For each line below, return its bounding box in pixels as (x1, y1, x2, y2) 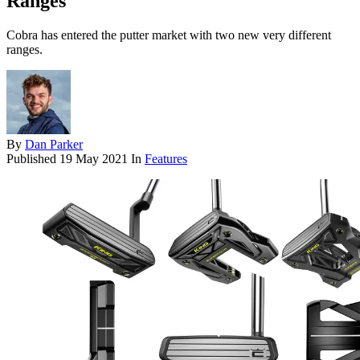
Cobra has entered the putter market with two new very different (6, 28, 331, 43)
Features (145, 152, 187, 166)
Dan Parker (25, 137, 83, 152)
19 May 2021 (59, 152, 128, 166)
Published (6, 152, 59, 166)
